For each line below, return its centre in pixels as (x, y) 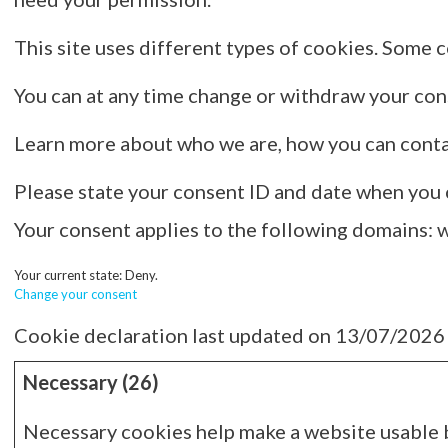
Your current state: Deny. (87, 275)
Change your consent (75, 294)
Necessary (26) (90, 382)
